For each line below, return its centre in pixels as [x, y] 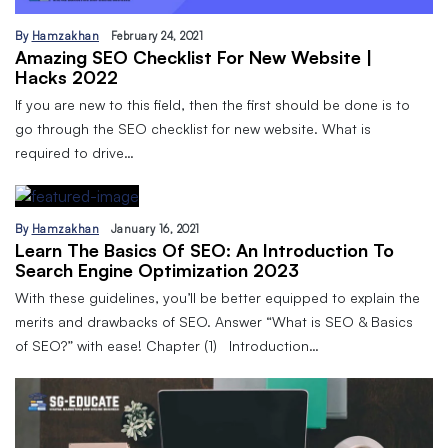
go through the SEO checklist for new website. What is [193, 128]
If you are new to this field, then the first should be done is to [212, 104]
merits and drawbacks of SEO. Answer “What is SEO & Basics [214, 321]
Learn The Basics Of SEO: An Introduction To [204, 249]
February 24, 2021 [156, 35]
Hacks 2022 [66, 76]
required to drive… [74, 152]
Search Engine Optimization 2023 [157, 269]
